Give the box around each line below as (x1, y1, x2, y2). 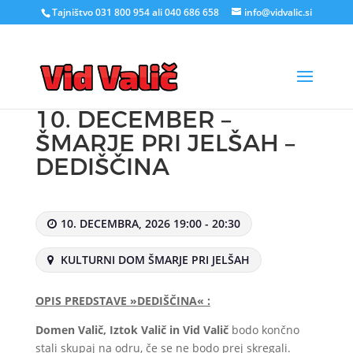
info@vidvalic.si (243, 6, 312, 19)
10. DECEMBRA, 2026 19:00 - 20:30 (60, 216, 240, 231)
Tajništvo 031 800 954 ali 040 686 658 (51, 6, 219, 19)
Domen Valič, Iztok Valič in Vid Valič (35, 322, 229, 337)
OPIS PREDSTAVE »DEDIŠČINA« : (35, 293, 210, 308)
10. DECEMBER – (35, 105, 231, 136)
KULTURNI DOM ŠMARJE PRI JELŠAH (57, 252, 250, 267)
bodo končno (228, 322, 299, 337)
